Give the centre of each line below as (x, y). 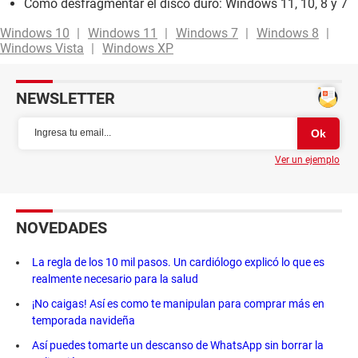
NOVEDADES (62, 227)
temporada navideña (84, 320)
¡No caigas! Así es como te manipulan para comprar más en (178, 303)
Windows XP (138, 48)
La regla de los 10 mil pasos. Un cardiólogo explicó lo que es (178, 262)
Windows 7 (207, 33)
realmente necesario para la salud (115, 278)
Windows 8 (288, 33)
